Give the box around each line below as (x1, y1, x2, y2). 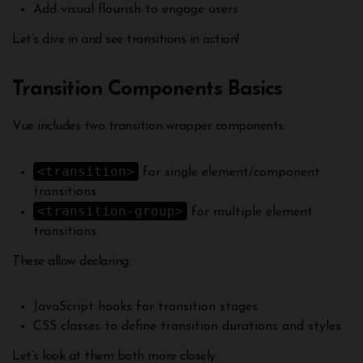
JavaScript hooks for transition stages (32, 300, 258, 314)
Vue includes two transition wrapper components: (12, 120, 286, 134)
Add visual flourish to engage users (32, 3, 238, 17)
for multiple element (186, 206, 313, 220)
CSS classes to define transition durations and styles (32, 319, 341, 333)
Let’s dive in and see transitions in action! (12, 33, 239, 47)
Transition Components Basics (12, 79, 283, 100)
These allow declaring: (12, 254, 131, 268)
